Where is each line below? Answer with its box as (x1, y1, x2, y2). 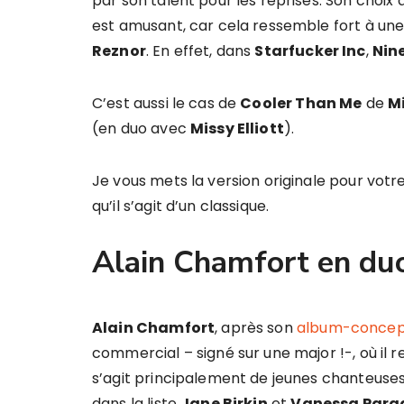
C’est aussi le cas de (92, 93, 241, 114)
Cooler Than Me (240, 93, 363, 114)
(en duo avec (92, 118, 190, 139)
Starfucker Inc (254, 41, 366, 61)
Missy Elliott (189, 118, 284, 139)
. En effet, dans (145, 41, 255, 61)
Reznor (92, 41, 146, 61)
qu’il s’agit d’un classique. (92, 196, 270, 216)
